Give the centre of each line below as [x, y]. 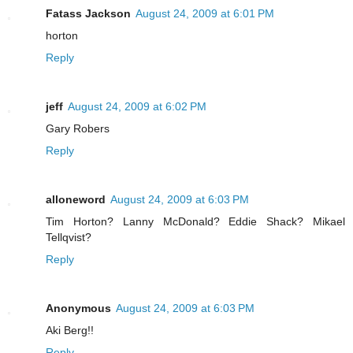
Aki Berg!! [70, 331]
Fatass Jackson [88, 14]
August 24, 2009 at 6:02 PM [137, 107]
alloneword [76, 200]
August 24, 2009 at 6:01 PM [205, 14]
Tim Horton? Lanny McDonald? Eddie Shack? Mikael [195, 222]
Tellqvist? [69, 238]
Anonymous [78, 308]
